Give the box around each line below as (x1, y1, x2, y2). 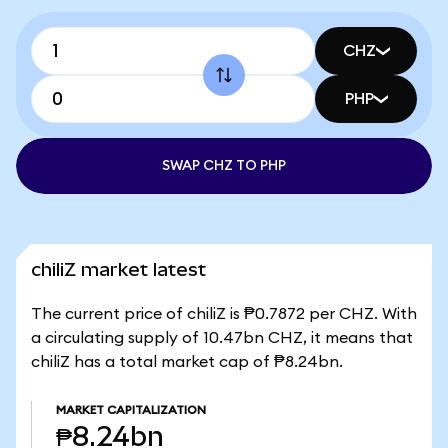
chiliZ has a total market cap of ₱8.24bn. (31, 354, 343, 370)
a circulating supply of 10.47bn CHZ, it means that (31, 330, 413, 346)
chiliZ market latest (31, 259, 206, 280)
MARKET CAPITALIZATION (56, 404, 206, 416)
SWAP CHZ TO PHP (162, 159, 286, 173)
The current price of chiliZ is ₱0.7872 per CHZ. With (31, 306, 417, 322)
